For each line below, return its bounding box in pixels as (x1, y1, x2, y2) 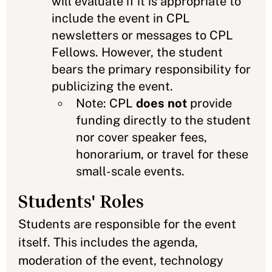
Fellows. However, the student (52, 44, 223, 59)
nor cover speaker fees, (76, 129, 207, 144)
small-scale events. (76, 163, 185, 178)
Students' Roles (18, 191, 144, 212)
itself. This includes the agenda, (18, 234, 198, 250)
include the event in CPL (52, 10, 190, 25)
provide (187, 95, 232, 110)
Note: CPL (76, 95, 136, 110)
